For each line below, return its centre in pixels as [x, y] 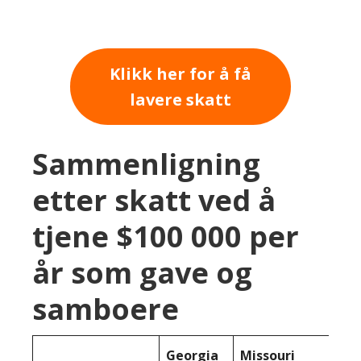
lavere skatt [180, 99]
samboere [106, 309]
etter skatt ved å [154, 200]
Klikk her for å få [180, 73]
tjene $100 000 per [166, 236]
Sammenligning [146, 164]
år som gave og [142, 272]
